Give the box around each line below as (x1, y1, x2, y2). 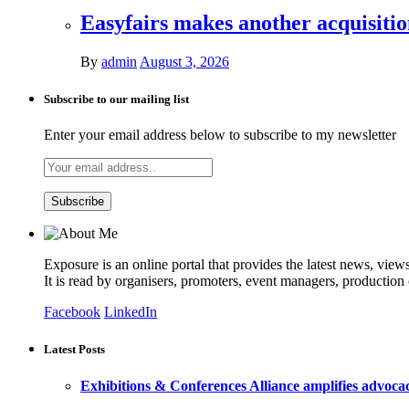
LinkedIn (104, 304, 157, 320)
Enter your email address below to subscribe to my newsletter (44, 127, 396, 143)
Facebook (44, 304, 100, 320)
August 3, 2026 (140, 53, 229, 69)
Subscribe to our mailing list (44, 92, 189, 107)
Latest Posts (44, 342, 105, 357)
